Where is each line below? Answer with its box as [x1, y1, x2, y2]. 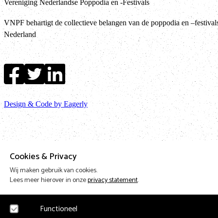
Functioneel [40, 202, 77, 216]
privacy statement [88, 175, 138, 186]
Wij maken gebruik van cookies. [10, 165, 97, 176]
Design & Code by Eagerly [4, 99, 88, 108]
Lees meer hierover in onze [10, 175, 88, 186]
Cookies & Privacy [10, 149, 77, 164]
